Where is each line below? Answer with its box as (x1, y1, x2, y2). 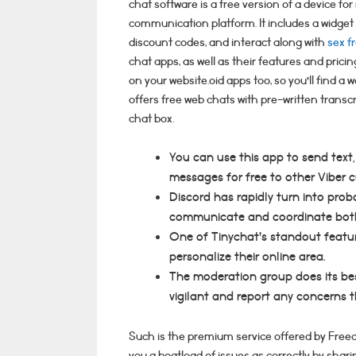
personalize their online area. (169, 248, 325, 266)
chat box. (129, 110, 174, 128)
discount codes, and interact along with (129, 34, 327, 52)
